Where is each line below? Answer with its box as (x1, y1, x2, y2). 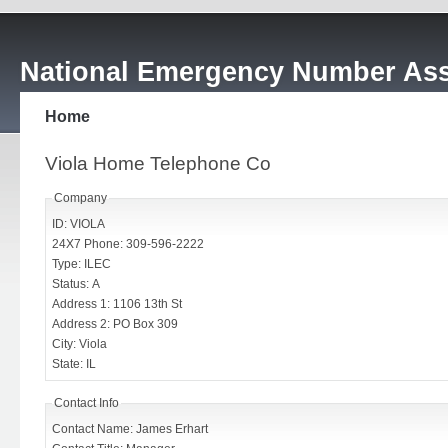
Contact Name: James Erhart (52, 422, 208, 436)
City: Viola (52, 337, 107, 351)
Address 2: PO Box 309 (113, 317, 178, 331)
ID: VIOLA (52, 217, 105, 231)
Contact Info (54, 396, 119, 410)
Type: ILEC (52, 257, 111, 271)
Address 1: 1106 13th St (52, 297, 182, 311)
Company (54, 191, 107, 205)
